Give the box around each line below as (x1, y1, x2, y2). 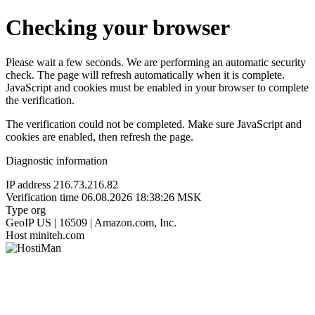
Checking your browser (6, 15, 230, 41)
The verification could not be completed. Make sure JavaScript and (6, 117, 302, 130)
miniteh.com (30, 229, 84, 241)
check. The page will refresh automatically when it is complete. (6, 68, 285, 81)
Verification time (6, 191, 79, 203)
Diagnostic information (6, 154, 108, 167)
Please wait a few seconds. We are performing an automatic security (6, 56, 306, 68)
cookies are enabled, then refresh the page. (6, 130, 193, 143)
